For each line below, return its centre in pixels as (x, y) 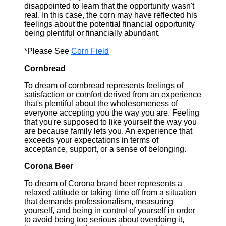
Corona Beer (49, 166)
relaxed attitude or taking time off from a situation (110, 192)
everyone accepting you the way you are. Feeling (112, 113)
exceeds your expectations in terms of (91, 140)
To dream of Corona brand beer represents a (103, 183)
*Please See (48, 51)
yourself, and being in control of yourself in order (110, 211)
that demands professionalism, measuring (99, 202)
